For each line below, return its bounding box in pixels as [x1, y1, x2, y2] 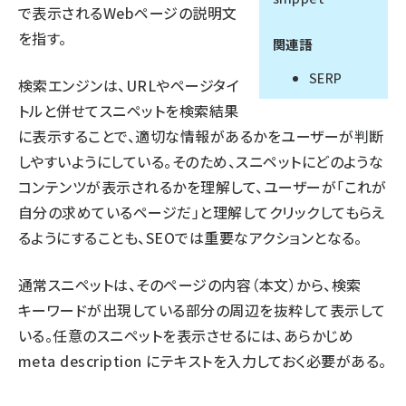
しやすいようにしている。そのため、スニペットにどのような [18, 150, 384, 172]
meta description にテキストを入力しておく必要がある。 [18, 350, 387, 372]
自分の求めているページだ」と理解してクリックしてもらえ [18, 201, 385, 223]
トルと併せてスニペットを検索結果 [18, 100, 239, 121]
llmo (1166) [70, 24, 147, 42]
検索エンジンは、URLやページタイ [18, 74, 240, 96]
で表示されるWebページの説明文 [18, 2, 237, 24]
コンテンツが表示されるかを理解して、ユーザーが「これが [18, 176, 387, 198]
